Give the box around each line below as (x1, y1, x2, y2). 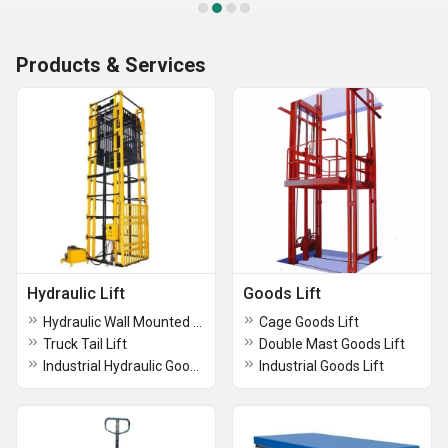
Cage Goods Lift (259, 314, 359, 330)
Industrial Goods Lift (259, 358, 384, 374)
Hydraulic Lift (27, 284, 125, 303)
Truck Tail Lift (43, 336, 127, 352)
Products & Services (16, 53, 206, 77)
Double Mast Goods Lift (259, 336, 405, 352)
